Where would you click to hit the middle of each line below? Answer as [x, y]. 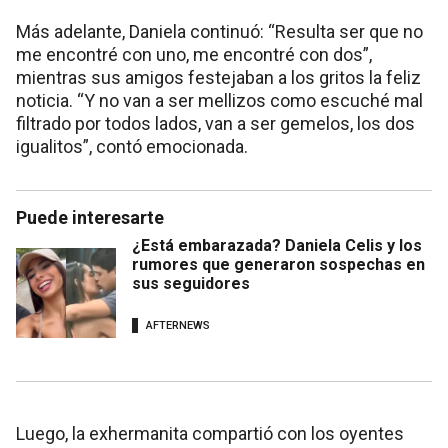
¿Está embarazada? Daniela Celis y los [277, 246]
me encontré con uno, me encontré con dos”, [194, 55]
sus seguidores [191, 284]
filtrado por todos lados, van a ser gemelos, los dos [215, 124]
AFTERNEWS [178, 325]
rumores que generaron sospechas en [278, 265]
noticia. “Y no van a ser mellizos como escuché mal [219, 101]
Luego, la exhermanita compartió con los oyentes [210, 434]
